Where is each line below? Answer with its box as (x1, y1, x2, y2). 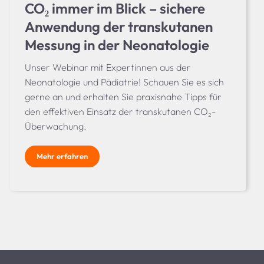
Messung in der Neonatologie (24, 35, 209, 54)
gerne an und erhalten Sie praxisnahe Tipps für (24, 90, 222, 103)
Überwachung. (24, 120, 87, 132)
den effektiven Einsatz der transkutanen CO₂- (24, 105, 216, 117)
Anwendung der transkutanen (24, 17, 213, 35)
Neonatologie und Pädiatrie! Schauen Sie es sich (24, 75, 224, 88)
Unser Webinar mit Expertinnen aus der (24, 61, 191, 73)
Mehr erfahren (36, 151, 88, 161)
